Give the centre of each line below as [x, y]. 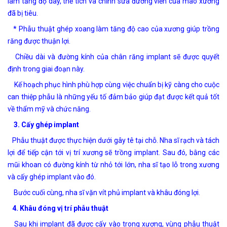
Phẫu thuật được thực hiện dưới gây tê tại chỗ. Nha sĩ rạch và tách [113, 140]
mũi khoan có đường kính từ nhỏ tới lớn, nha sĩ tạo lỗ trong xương [113, 164]
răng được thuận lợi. [39, 41]
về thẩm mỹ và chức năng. [49, 109]
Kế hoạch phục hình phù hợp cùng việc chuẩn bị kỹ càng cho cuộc [113, 84]
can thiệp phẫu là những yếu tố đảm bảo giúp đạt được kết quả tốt [113, 97]
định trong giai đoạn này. [46, 69]
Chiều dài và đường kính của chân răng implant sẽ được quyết [113, 56]
